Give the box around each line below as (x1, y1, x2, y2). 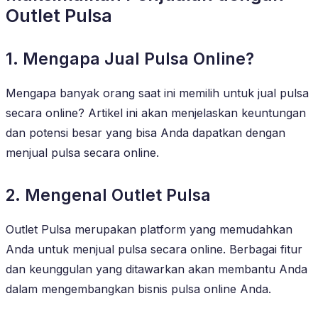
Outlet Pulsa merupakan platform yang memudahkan (6, 221, 292, 236)
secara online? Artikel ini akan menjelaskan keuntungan (6, 105, 306, 120)
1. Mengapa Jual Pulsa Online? (6, 48, 254, 69)
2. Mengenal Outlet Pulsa (6, 185, 211, 205)
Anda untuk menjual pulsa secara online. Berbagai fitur (6, 241, 302, 256)
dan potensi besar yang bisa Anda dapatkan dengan (6, 125, 285, 140)
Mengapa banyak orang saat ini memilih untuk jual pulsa (6, 85, 309, 100)
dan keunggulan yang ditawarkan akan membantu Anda (6, 261, 307, 276)
